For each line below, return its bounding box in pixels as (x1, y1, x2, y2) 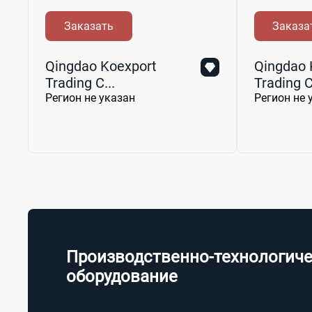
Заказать (63, 19, 114, 33)
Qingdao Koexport (45, 57, 157, 75)
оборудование (66, 266, 178, 286)
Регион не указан (45, 91, 135, 104)
